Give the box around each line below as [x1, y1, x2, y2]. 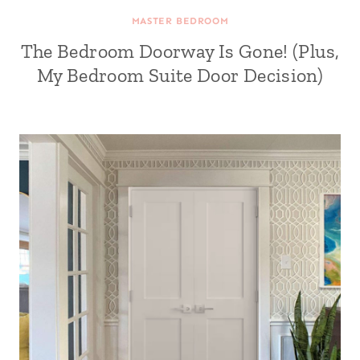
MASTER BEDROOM [131, 15, 229, 27]
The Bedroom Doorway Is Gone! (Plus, [20, 39, 340, 63]
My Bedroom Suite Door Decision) [36, 63, 324, 87]
